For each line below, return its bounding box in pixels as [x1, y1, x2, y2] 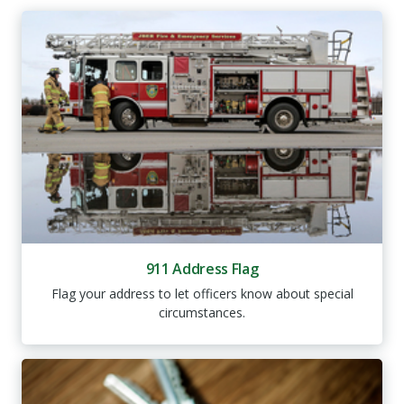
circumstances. [159, 304, 245, 322]
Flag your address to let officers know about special [50, 285, 353, 303]
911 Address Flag [145, 259, 259, 280]
